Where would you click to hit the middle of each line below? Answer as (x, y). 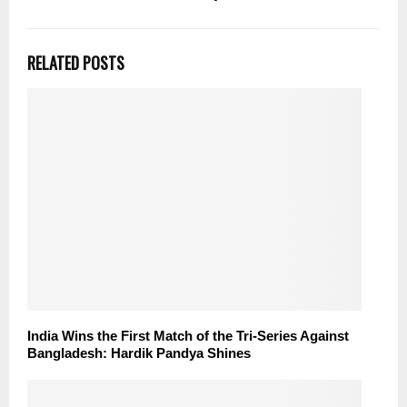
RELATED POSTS (76, 62)
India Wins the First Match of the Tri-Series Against (188, 336)
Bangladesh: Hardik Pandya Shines (139, 353)
